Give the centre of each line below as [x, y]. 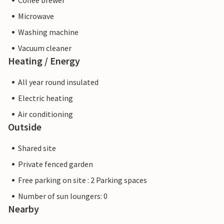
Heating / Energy [44, 61]
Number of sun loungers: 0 [63, 196]
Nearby [23, 209]
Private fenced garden [55, 164]
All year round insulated [58, 82]
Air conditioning [45, 114]
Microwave [36, 16]
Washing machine [48, 32]
